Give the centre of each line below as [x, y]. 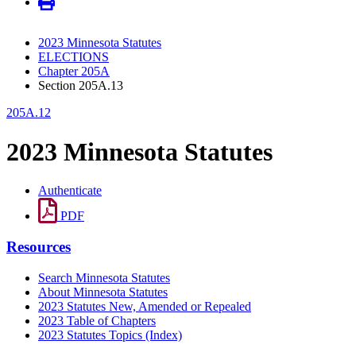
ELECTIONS [74, 57]
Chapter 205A [74, 72]
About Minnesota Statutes [103, 292]
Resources [39, 246]
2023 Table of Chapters [97, 320]
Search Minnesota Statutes [104, 277]
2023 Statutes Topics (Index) [110, 335]
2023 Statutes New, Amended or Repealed [145, 306]
